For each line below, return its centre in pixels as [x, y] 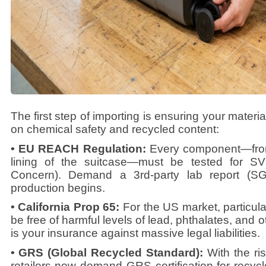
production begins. [58, 188]
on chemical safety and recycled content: [115, 129]
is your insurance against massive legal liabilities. [135, 233]
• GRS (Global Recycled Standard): [109, 252]
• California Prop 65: [66, 207]
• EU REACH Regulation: [80, 148]
